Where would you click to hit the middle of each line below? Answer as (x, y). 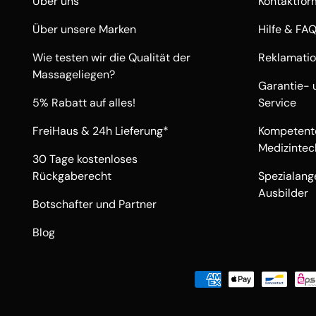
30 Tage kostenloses (85, 159)
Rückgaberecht (72, 176)
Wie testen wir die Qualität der (111, 58)
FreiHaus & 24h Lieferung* (101, 131)
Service (277, 103)
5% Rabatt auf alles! (84, 103)
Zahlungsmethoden (218, 279)
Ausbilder (283, 193)
